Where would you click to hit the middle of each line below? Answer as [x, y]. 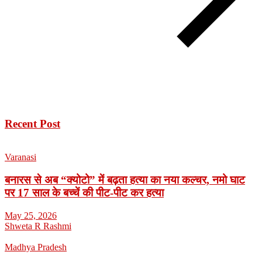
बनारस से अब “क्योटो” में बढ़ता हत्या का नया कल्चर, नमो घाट [125, 180]
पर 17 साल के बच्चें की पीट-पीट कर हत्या [84, 192]
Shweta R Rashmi [38, 226]
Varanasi [20, 157]
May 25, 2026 [31, 215]
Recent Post [32, 124]
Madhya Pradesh [36, 247]
